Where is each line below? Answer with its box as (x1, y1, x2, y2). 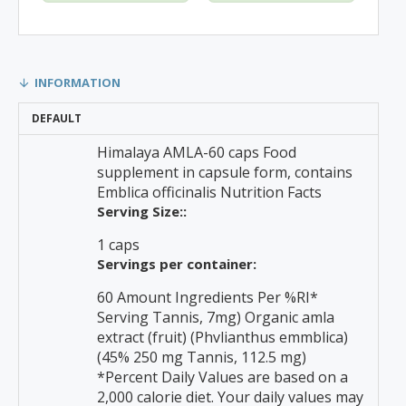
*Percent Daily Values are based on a (97, 367, 348, 387)
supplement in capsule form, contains (97, 162, 353, 182)
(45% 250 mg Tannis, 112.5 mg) (97, 347, 306, 367)
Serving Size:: (97, 202, 187, 220)
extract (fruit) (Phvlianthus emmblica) (97, 327, 348, 347)
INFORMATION (34, 74, 121, 91)
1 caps (97, 235, 140, 255)
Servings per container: (97, 255, 256, 273)
